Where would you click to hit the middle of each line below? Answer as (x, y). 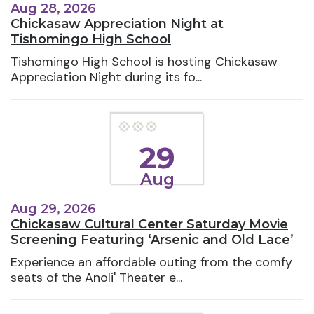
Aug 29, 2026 (53, 209)
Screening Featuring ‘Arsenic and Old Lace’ (152, 239)
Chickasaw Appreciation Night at (117, 24)
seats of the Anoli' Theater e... (96, 277)
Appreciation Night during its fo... (106, 77)
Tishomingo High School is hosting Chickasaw (144, 62)
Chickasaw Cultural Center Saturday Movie (149, 224)
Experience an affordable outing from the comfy (151, 262)
